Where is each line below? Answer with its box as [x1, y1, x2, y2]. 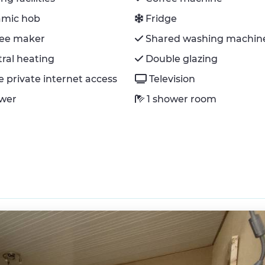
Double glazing [146, 53, 218, 64]
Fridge [146, 12, 177, 24]
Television [149, 73, 196, 85]
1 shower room [147, 93, 217, 105]
